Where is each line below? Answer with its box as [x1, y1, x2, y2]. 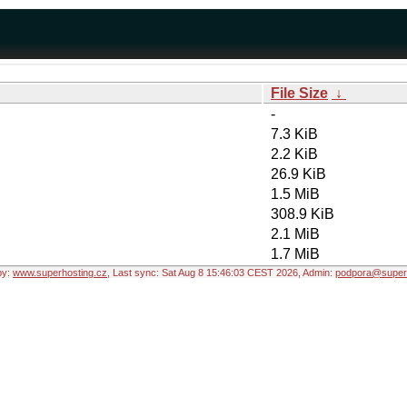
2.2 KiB [271, 146, 318, 162]
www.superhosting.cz [13, 267, 107, 278]
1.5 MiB [271, 186, 320, 202]
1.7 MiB [271, 246, 320, 262]
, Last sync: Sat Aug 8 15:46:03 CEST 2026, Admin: [107, 267, 335, 278]
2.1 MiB [271, 226, 320, 242]
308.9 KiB [271, 206, 334, 222]
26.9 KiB [271, 166, 326, 182]
